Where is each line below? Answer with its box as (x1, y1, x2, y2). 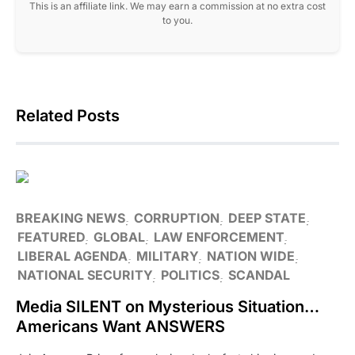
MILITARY (136, 248, 198, 264)
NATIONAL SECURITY (17, 267, 152, 283)
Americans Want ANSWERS (16, 317, 225, 336)
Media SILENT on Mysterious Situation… (16, 297, 319, 316)
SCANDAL (228, 267, 290, 283)
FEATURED (17, 229, 85, 245)
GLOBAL (94, 229, 145, 245)
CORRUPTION (134, 210, 219, 226)
